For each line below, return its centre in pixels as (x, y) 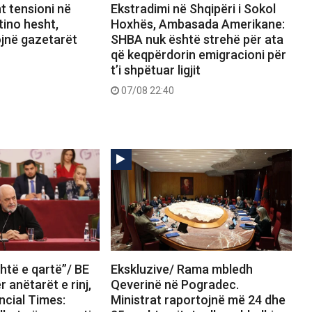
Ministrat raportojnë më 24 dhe (198, 300)
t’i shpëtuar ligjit (155, 70)
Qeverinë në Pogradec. (174, 285)
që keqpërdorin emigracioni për (198, 54)
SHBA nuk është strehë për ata (197, 39)
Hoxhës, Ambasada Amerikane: (197, 24)
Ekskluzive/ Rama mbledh (181, 270)
